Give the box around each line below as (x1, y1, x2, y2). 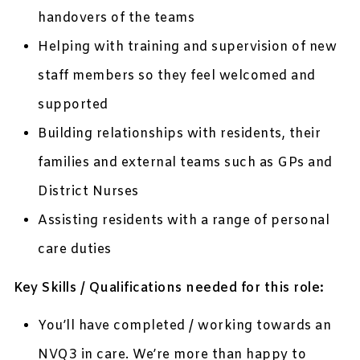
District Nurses (38, 183, 139, 201)
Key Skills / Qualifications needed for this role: (14, 280, 325, 297)
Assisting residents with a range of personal (38, 212, 330, 230)
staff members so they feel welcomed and (38, 67, 316, 85)
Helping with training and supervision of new (38, 39, 337, 56)
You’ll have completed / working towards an (38, 317, 332, 335)
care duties (38, 241, 112, 259)
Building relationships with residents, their (38, 125, 321, 143)
